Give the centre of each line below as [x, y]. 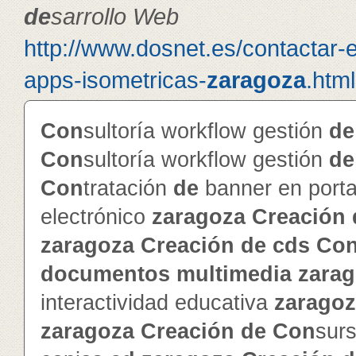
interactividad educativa [157, 303]
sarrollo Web [115, 16]
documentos [105, 274]
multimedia [234, 274]
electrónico [96, 217]
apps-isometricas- [115, 80]
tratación [128, 188]
